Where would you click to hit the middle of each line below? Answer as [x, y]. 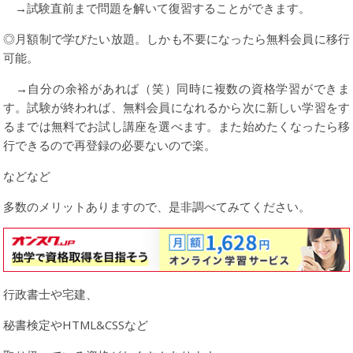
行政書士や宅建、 [50, 294]
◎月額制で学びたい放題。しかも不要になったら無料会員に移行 [176, 39]
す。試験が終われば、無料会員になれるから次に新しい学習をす [176, 107]
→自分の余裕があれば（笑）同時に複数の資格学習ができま [176, 88]
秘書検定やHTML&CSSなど [76, 325]
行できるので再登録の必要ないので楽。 [110, 145]
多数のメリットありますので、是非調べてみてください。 [157, 206]
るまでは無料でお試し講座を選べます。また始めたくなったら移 [176, 126]
